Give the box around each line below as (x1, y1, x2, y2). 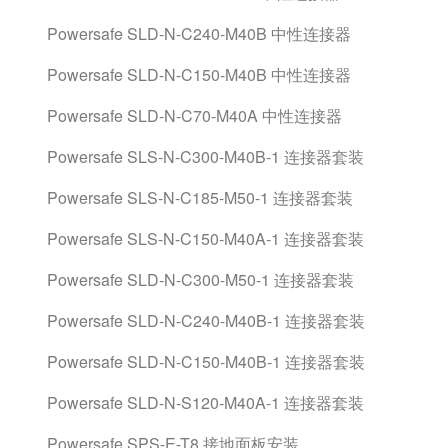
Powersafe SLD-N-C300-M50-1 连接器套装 (47, 268, 354, 291)
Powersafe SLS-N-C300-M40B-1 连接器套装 (47, 145, 364, 168)
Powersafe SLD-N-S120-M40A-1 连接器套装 (47, 391, 364, 414)
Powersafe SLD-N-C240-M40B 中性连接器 (47, 22, 351, 45)
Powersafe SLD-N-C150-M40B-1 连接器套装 (47, 350, 365, 373)
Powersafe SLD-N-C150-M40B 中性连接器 (47, 63, 351, 86)
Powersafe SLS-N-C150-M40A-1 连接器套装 (47, 227, 364, 250)
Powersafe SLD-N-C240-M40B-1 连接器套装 (47, 309, 365, 332)
